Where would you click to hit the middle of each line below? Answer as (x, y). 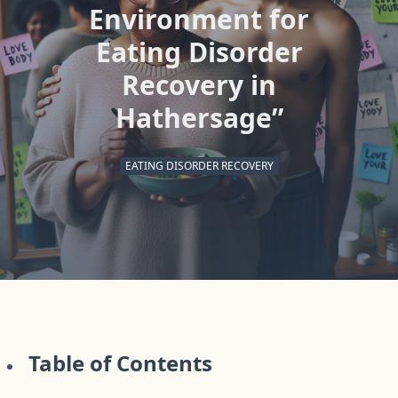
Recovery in (199, 85)
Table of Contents (120, 363)
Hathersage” (199, 118)
